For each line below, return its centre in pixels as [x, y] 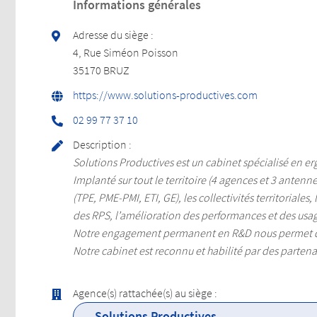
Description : [102, 144]
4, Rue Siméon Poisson [126, 52]
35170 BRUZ [101, 70]
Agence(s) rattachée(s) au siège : [145, 293]
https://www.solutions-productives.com [165, 94]
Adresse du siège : [113, 34]
